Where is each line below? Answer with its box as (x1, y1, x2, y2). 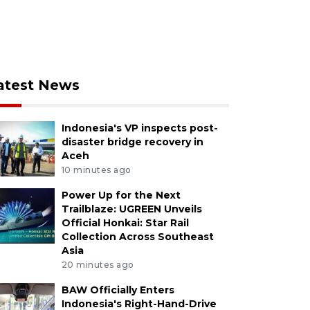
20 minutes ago (61, 259, 134, 270)
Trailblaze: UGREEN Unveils (61, 202, 202, 215)
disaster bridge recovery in (61, 136, 203, 148)
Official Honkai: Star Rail (61, 216, 189, 229)
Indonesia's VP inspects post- (61, 122, 218, 134)
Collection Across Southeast (61, 230, 214, 243)
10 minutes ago (61, 164, 131, 175)
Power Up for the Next (61, 188, 181, 201)
